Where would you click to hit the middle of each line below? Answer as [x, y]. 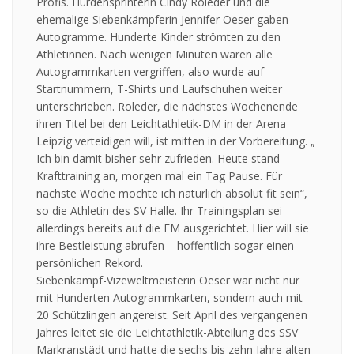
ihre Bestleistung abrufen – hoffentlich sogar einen [165, 246]
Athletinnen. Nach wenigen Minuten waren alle [154, 55]
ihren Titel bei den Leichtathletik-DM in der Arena [161, 124]
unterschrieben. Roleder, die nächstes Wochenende [167, 107]
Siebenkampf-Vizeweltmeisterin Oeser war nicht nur [168, 281]
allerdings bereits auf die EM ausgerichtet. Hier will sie [173, 228]
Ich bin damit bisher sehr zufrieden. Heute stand [158, 159]
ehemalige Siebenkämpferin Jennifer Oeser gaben [162, 20]
